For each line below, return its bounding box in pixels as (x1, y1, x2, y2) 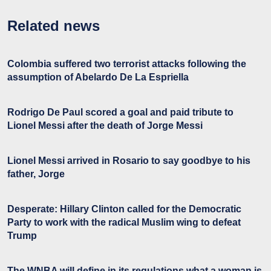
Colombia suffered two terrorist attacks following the (7, 58, 246, 69)
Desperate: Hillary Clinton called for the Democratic (7, 203, 241, 214)
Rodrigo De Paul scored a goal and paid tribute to (7, 106, 233, 117)
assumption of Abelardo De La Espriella (7, 71, 189, 82)
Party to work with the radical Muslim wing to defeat (7, 217, 241, 227)
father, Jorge (7, 168, 65, 179)
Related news (7, 17, 100, 34)
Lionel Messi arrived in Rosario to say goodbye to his (7, 155, 250, 166)
